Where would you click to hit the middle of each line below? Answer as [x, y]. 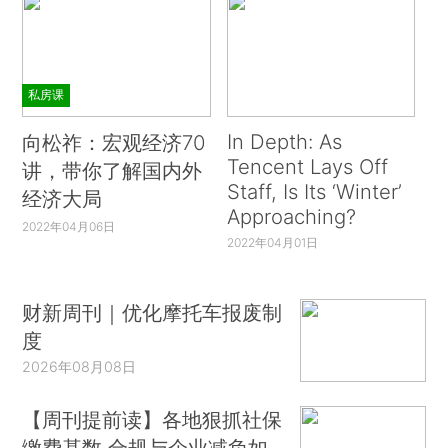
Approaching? [291, 217]
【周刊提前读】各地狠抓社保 [152, 420]
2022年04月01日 [272, 243]
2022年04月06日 [69, 227]
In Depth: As [284, 142]
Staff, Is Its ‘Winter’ [314, 192]
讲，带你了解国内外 [112, 171]
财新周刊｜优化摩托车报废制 [152, 312]
